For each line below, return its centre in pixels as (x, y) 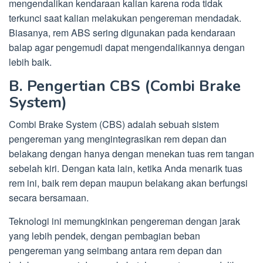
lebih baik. (30, 62)
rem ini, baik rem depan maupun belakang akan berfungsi (128, 183)
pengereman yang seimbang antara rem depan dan (115, 251)
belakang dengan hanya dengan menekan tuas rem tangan (131, 154)
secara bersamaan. (49, 198)
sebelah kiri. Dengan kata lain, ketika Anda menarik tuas (126, 168)
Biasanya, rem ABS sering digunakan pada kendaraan (122, 33)
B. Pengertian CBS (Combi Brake (125, 86)
